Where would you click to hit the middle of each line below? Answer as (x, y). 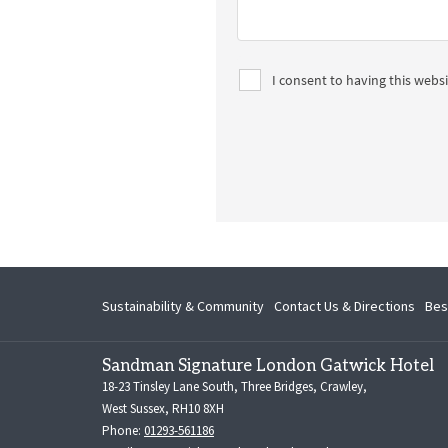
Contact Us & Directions (344, 305)
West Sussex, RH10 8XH (163, 408)
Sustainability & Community (183, 305)
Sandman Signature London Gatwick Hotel (268, 366)
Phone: (123, 430)
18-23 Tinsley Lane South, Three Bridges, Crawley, (234, 386)
